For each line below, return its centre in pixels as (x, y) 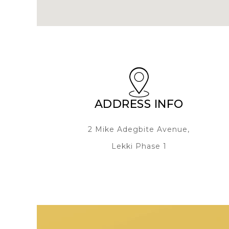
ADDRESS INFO (139, 104)
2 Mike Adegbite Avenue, (139, 129)
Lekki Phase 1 (139, 146)
